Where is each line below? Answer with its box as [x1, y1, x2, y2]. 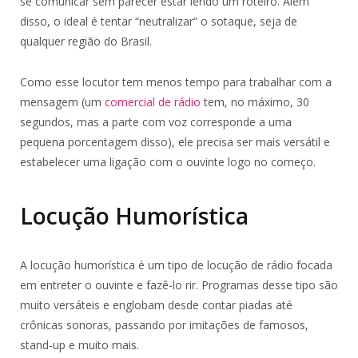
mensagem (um [20, 94, 105, 110]
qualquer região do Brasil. [20, 34, 152, 50]
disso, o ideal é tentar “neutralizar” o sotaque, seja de [20, 14, 297, 30]
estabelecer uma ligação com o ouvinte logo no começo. [20, 154, 316, 170]
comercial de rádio [105, 94, 201, 110]
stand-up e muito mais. [20, 336, 139, 352]
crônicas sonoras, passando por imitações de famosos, [20, 316, 308, 332]
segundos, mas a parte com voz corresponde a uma [20, 114, 292, 130]
